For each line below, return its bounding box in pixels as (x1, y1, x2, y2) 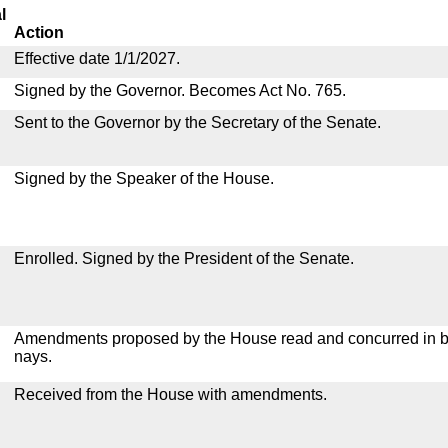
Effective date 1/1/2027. (14, 50, 180, 67)
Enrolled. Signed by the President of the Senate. (14, 250, 354, 267)
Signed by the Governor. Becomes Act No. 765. (14, 82, 346, 99)
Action (14, 24, 64, 41)
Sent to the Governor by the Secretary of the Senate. (14, 114, 381, 131)
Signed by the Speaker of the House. (14, 170, 274, 187)
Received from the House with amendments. (14, 386, 327, 403)
